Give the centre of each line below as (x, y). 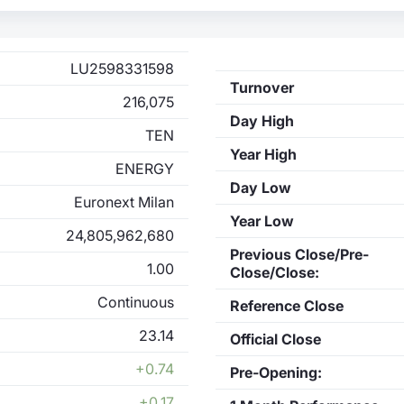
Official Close (275, 339)
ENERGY (145, 168)
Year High (263, 154)
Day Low (261, 187)
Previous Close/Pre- (299, 254)
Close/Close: (275, 272)
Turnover (262, 87)
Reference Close (287, 305)
